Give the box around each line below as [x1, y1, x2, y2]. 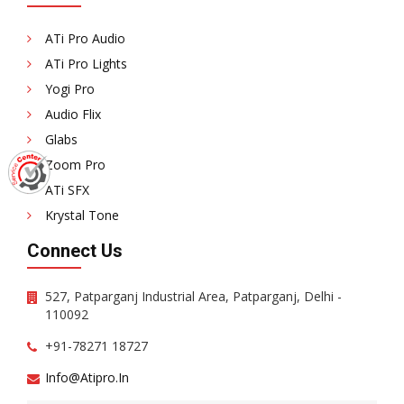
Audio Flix [45, 105, 101, 123]
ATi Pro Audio [45, 29, 125, 47]
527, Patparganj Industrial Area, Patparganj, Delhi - [45, 287, 342, 305]
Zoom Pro [45, 155, 106, 173]
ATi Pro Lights [45, 54, 127, 72]
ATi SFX [45, 180, 89, 198]
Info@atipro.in [45, 368, 129, 386]
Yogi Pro [45, 79, 95, 97]
